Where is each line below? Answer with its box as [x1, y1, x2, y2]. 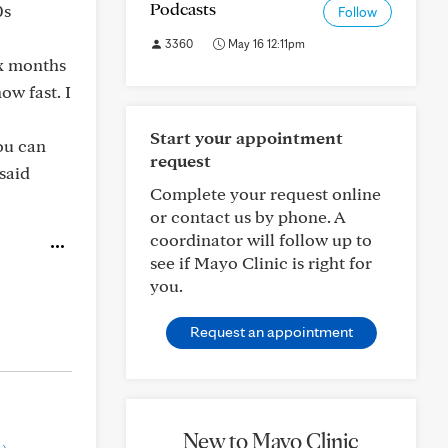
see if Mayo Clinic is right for [150, 252, 372, 273]
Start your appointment [150, 127, 343, 148]
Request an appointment [189, 322, 353, 341]
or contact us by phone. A [150, 206, 345, 227]
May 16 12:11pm [225, 36, 305, 51]
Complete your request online [150, 183, 381, 204]
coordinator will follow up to [150, 229, 372, 250]
